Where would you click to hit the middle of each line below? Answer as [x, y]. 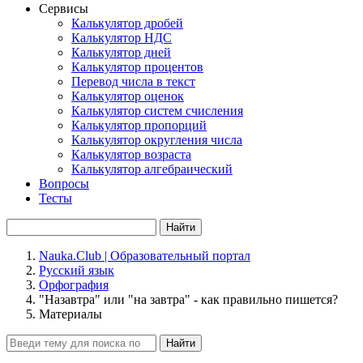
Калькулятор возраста [131, 154]
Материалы [70, 314]
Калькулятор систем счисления [157, 111]
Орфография [74, 285]
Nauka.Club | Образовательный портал [145, 256]
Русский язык [77, 270]
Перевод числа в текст [133, 81]
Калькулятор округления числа [157, 140]
